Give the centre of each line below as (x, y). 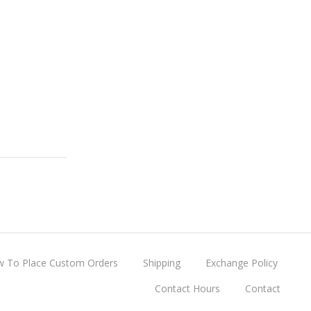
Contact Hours (187, 288)
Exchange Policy (242, 262)
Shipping (162, 262)
